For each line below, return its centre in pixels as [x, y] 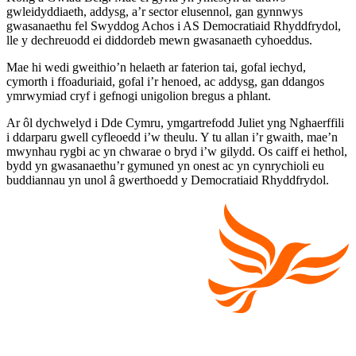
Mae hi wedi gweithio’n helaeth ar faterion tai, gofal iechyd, [156, 68]
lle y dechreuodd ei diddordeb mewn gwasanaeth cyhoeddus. [159, 41]
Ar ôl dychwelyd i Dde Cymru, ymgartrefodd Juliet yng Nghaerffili [175, 123]
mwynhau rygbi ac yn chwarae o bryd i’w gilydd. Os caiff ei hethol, [177, 152]
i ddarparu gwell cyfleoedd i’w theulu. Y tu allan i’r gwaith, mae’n [172, 137]
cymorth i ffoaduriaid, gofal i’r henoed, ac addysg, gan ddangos [165, 82]
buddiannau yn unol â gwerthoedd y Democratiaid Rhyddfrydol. [168, 180]
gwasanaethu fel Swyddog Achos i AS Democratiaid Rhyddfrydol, [174, 26]
